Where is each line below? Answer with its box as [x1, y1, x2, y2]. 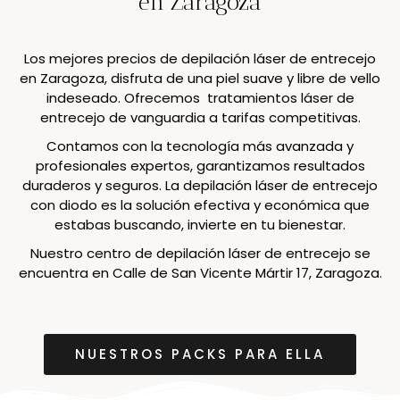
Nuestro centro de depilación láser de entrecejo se [29, 243, 371, 262]
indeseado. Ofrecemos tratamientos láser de [46, 87, 354, 107]
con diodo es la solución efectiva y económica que [30, 195, 370, 214]
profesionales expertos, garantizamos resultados [35, 155, 365, 175]
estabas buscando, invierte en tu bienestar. [54, 214, 346, 234]
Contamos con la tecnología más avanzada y [46, 136, 354, 155]
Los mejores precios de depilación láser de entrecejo [24, 48, 376, 68]
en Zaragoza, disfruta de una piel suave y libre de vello [20, 68, 380, 87]
